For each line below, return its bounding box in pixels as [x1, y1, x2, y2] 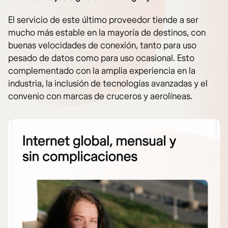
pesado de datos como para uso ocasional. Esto [8, 52, 194, 65]
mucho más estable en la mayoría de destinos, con [8, 27, 206, 39]
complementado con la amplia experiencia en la [8, 65, 195, 77]
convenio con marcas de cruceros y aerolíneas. [8, 91, 192, 103]
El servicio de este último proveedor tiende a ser [8, 14, 198, 26]
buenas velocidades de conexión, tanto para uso [8, 40, 196, 52]
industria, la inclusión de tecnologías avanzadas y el [8, 78, 208, 90]
